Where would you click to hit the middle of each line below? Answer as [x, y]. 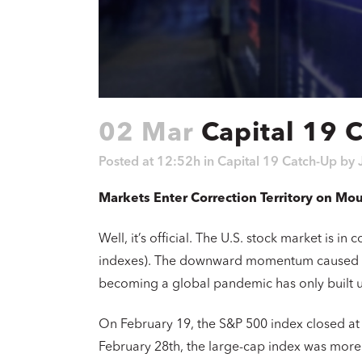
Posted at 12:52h [149, 162]
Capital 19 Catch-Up [277, 162]
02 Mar [146, 134]
